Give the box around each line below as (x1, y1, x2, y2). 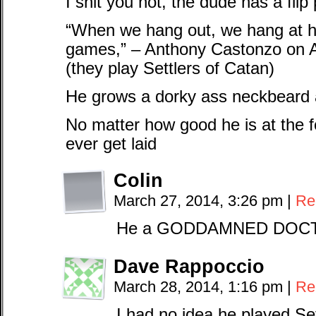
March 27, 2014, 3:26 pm (114, 192, 287, 209)
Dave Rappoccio (114, 255, 265, 277)
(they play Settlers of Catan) (66, 59, 274, 78)
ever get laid (66, 135, 157, 153)
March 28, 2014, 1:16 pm (114, 278, 287, 296)
